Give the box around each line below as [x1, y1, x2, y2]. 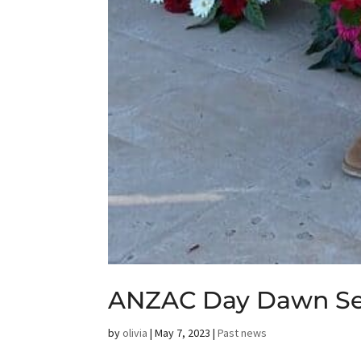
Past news [218, 326, 268, 341]
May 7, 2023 [155, 326, 211, 341]
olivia [122, 326, 148, 341]
